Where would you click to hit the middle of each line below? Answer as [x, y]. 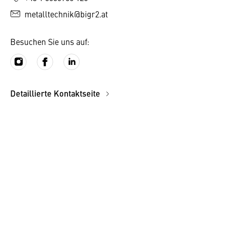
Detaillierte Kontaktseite [56, 93]
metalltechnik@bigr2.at [66, 14]
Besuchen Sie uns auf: [50, 41]
